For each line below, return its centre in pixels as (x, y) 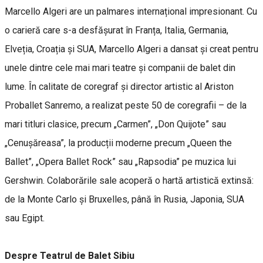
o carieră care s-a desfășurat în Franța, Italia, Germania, (117, 30)
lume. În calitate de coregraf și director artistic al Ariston (119, 86)
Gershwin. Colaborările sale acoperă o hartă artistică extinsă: (129, 180)
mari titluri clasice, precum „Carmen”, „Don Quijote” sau (115, 124)
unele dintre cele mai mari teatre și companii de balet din (120, 68)
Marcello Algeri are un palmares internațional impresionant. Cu (131, 11)
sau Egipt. (25, 218)
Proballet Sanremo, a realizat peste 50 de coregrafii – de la (126, 105)
